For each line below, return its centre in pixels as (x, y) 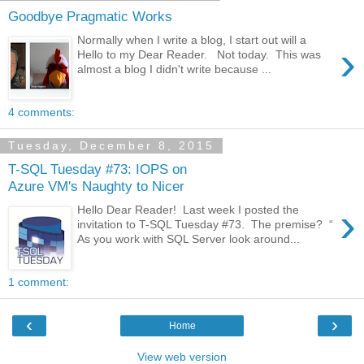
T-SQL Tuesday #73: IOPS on (97, 169)
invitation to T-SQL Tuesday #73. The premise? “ (206, 224)
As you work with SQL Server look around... (189, 238)
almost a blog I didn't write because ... (175, 69)
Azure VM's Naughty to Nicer (96, 186)
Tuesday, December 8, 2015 (111, 146)
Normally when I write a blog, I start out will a (192, 39)
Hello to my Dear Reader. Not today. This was (199, 54)
